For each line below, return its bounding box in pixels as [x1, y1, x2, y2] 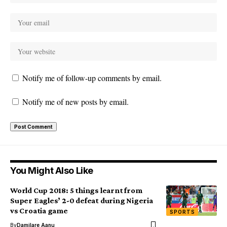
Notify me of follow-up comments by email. [22, 72, 162, 83]
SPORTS [170, 208, 195, 215]
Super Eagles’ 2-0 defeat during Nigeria [10, 196, 153, 205]
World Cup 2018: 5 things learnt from [10, 185, 142, 195]
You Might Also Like [10, 165, 93, 176]
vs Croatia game [10, 206, 68, 215]
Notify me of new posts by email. [22, 96, 129, 107]
